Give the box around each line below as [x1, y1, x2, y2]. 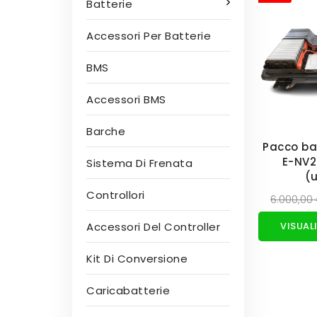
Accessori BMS [86, 92, 166, 107]
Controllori [86, 188, 145, 202]
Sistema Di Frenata [86, 156, 192, 171]
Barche [86, 124, 125, 139]
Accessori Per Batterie [86, 28, 211, 43]
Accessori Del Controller [86, 219, 220, 234]
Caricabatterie [86, 283, 170, 298]
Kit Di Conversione [86, 251, 188, 266]
